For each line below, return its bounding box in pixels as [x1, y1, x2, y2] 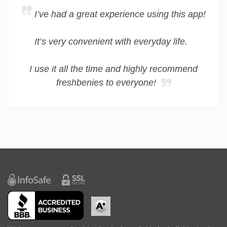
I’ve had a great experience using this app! [34, 9, 206, 20]
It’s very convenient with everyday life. [34, 36, 187, 47]
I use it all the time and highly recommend [29, 64, 198, 74]
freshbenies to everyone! [56, 78, 159, 88]
